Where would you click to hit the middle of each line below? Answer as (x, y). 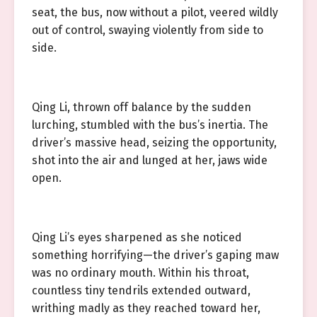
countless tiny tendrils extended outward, (141, 290)
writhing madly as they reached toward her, (146, 308)
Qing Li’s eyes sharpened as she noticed (137, 237)
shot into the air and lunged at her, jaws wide (150, 160)
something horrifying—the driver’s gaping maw (155, 255)
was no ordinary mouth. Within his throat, (140, 273)
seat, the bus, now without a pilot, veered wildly (155, 12)
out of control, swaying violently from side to (148, 30)
